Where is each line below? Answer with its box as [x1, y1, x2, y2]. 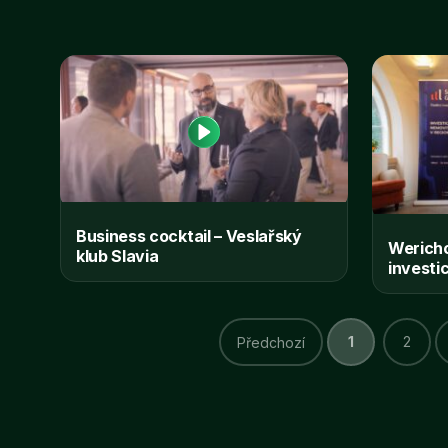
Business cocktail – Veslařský [76, 225, 302, 246]
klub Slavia [76, 245, 159, 266]
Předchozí [236, 333, 305, 351]
